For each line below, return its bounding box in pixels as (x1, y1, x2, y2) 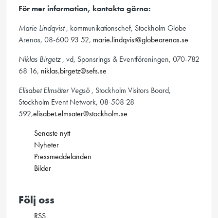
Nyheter (34, 140, 59, 150)
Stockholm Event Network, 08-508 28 (18, 97, 134, 107)
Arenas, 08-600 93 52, (18, 35, 93, 45)
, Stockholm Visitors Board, (91, 85, 171, 95)
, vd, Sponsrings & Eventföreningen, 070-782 (62, 54, 200, 64)
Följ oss (18, 193, 54, 207)
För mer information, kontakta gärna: (18, 3, 150, 14)
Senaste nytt (34, 128, 70, 138)
